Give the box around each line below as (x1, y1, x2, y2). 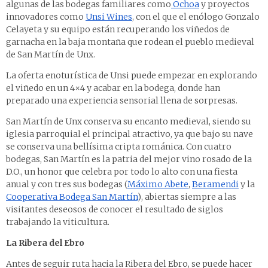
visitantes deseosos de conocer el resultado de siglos (6, 204, 223, 215)
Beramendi (192, 179, 239, 190)
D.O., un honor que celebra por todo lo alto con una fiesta (6, 166, 237, 178)
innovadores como (6, 11, 86, 23)
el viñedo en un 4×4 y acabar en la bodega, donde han (6, 83, 220, 94)
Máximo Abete (127, 179, 188, 190)
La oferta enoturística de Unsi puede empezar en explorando (6, 70, 257, 81)
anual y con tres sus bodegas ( (6, 179, 127, 190)
